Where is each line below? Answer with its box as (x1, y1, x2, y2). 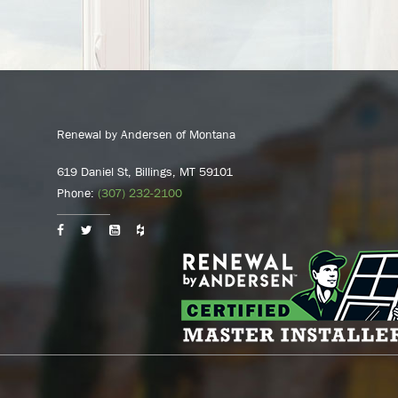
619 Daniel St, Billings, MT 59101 (56, 164, 233, 179)
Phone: (56, 186, 98, 200)
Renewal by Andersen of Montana (56, 127, 235, 141)
